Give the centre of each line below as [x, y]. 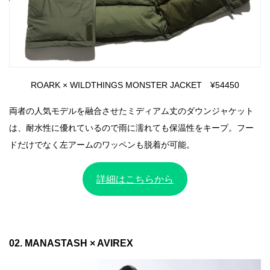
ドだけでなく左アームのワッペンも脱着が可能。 [102, 145]
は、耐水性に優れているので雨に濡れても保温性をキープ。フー [131, 128]
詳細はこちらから [135, 179]
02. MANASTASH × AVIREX [71, 243]
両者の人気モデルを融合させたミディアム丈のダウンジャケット [131, 111]
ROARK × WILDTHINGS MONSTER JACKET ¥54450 [135, 85]
